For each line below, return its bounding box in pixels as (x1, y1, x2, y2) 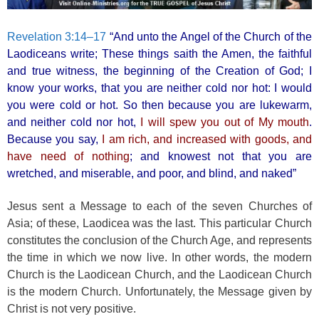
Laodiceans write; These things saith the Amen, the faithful (7, 47, 312, 60)
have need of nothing (7, 150, 130, 162)
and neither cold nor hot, (7, 115, 141, 128)
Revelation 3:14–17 (7, 30, 107, 43)
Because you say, (7, 132, 103, 145)
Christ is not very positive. (7, 302, 136, 315)
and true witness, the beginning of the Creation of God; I (7, 64, 312, 77)
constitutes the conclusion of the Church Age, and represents (7, 234, 312, 246)
